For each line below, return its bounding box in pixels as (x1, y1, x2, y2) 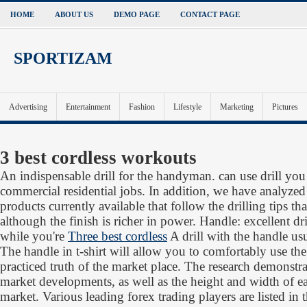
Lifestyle (173, 102, 201, 112)
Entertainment (66, 102, 110, 112)
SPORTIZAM (14, 49, 112, 67)
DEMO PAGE (114, 10, 160, 19)
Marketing (220, 102, 254, 112)
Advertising (9, 102, 47, 112)
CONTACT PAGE (180, 10, 240, 19)
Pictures (272, 102, 298, 112)
